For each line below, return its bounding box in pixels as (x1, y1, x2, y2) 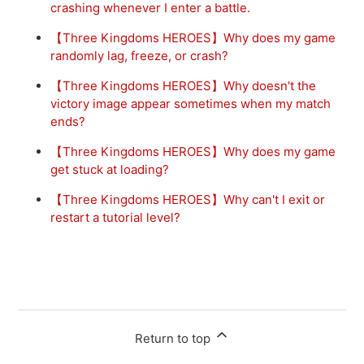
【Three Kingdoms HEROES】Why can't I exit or (50, 191, 326, 207)
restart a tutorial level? (50, 209, 181, 225)
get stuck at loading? (50, 161, 170, 177)
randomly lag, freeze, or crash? (50, 47, 229, 63)
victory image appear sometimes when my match (50, 95, 331, 111)
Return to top (134, 330, 214, 346)
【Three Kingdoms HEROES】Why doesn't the (50, 77, 317, 93)
